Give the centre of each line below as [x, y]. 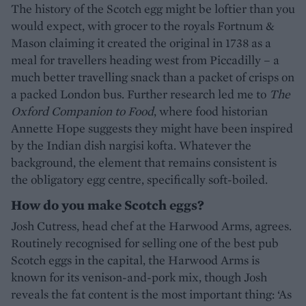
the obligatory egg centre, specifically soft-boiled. [139, 179]
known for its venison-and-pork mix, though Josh [139, 277]
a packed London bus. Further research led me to [140, 94]
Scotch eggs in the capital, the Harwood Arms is [135, 260]
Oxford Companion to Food [82, 111]
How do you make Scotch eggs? [108, 205]
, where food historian [211, 111]
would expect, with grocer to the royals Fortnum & [143, 25]
